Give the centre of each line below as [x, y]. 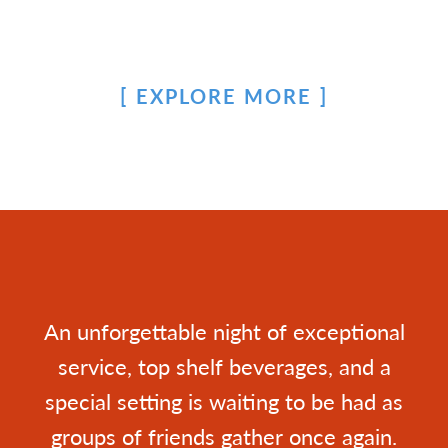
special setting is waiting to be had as [224, 401]
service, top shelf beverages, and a [224, 366]
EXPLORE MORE [224, 96]
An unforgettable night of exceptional [224, 331]
